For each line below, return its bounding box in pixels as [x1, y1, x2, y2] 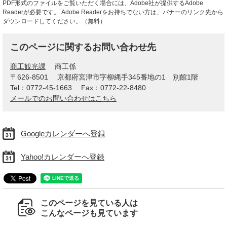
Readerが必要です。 [3, 8, 60, 16]
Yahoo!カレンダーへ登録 [21, 152, 104, 161]
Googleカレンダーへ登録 [21, 129, 105, 138]
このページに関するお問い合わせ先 [10, 42, 156, 52]
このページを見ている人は [41, 198, 138, 207]
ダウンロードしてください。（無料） [3, 17, 106, 25]
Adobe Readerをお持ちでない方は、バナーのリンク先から [60, 8, 223, 16]
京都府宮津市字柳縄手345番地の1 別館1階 [57, 72, 198, 81]
